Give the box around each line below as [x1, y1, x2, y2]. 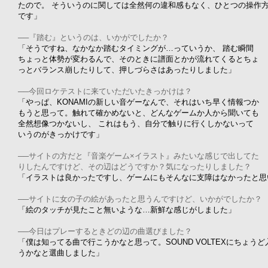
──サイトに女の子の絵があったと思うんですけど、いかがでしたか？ [18, 194, 262, 203]
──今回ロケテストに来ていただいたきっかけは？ [18, 87, 192, 96]
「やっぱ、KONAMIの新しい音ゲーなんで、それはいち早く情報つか [18, 98, 259, 106]
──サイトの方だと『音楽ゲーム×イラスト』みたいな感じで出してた [18, 151, 259, 160]
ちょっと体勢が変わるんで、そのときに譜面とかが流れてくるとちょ [18, 54, 259, 63]
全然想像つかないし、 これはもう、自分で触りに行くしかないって [18, 119, 254, 128]
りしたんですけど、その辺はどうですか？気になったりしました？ [18, 162, 251, 171]
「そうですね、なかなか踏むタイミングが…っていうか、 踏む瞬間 [18, 44, 254, 53]
